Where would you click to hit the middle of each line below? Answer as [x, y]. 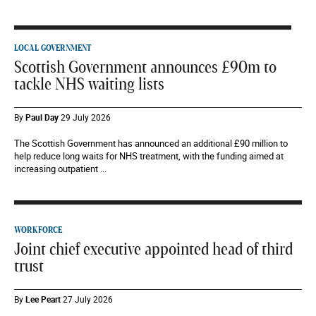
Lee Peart [43, 299]
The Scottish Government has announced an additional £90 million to [151, 144]
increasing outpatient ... [60, 169]
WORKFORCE [38, 230]
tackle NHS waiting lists [89, 85]
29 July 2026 [86, 117]
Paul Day [42, 117]
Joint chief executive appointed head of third [153, 250]
